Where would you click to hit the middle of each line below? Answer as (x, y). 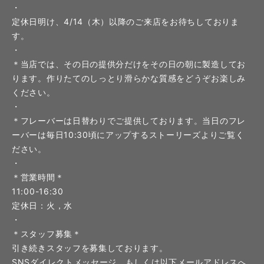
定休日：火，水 (42, 205)
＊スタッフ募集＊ (47, 234)
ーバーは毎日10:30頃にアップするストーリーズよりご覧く (128, 135)
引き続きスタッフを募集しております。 (90, 248)
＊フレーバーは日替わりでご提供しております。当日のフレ (129, 121)
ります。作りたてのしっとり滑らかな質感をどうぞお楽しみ (129, 78)
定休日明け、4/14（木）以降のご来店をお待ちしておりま (126, 22)
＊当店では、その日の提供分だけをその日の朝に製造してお (129, 64)
